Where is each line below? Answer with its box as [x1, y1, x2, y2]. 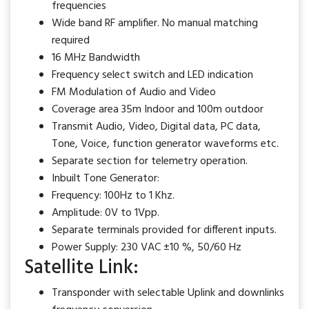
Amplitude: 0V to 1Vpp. [52, 204, 159, 222]
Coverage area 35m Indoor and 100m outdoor [52, 101, 263, 119]
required [52, 32, 90, 50]
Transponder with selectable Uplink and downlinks [52, 284, 284, 302]
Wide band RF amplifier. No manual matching [52, 14, 258, 32]
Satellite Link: [24, 252, 139, 283]
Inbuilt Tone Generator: [52, 170, 159, 188]
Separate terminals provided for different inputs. [52, 221, 277, 239]
